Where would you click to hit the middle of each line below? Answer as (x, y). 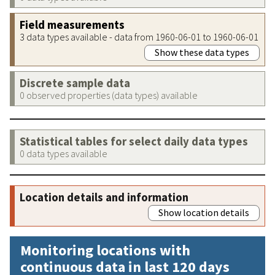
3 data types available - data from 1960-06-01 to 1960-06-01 (139, 37)
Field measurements (72, 25)
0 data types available (64, 153)
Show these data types (202, 52)
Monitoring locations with (105, 250)
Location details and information (104, 197)
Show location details (204, 212)
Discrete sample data (75, 83)
